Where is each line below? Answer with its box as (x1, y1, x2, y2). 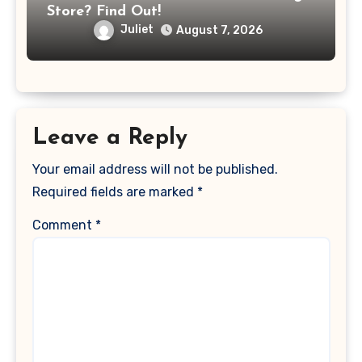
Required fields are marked (32, 183, 197, 200)
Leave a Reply (32, 127, 187, 149)
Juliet (120, 23, 154, 37)
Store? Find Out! (47, 4, 161, 19)
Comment (32, 217, 95, 233)
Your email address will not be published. (32, 161, 278, 177)
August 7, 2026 (176, 23, 263, 37)
